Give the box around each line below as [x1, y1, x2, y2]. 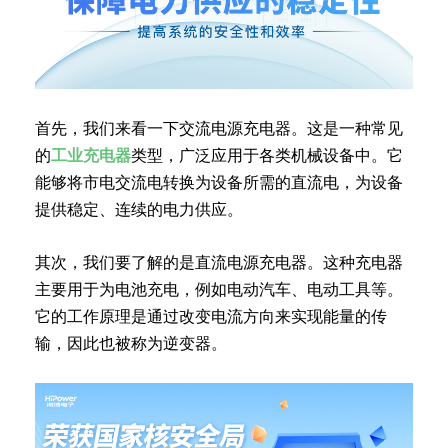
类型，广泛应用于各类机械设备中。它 [131, 145, 403, 165]
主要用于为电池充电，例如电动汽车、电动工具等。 [35, 279, 403, 299]
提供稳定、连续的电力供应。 [35, 199, 243, 219]
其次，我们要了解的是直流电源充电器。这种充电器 [35, 252, 403, 272]
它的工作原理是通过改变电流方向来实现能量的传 [35, 306, 387, 326]
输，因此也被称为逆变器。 [35, 333, 227, 353]
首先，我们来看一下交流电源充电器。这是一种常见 [35, 118, 403, 138]
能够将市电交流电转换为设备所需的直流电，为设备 [35, 172, 403, 192]
